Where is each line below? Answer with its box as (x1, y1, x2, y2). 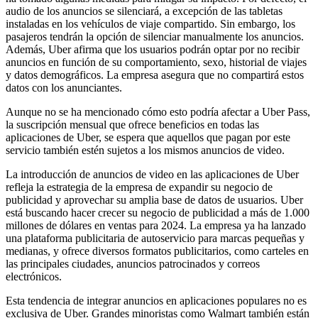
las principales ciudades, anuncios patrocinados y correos (6, 257, 260, 270)
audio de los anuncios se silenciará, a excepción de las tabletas (6, 4, 283, 17)
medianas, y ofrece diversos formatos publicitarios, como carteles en (6, 244, 309, 257)
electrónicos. (6, 270, 62, 283)
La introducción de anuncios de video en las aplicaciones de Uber (6, 168, 299, 180)
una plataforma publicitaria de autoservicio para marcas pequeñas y (6, 231, 305, 244)
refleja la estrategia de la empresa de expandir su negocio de (6, 180, 273, 193)
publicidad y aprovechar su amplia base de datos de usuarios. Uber (6, 193, 303, 206)
